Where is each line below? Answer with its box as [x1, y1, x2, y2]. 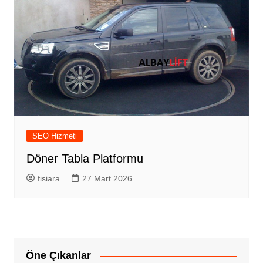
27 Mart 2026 [82, 174, 132, 184]
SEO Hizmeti [32, 131, 77, 141]
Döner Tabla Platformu [26, 152, 143, 166]
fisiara [37, 174, 60, 184]
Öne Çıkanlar [25, 249, 91, 262]
